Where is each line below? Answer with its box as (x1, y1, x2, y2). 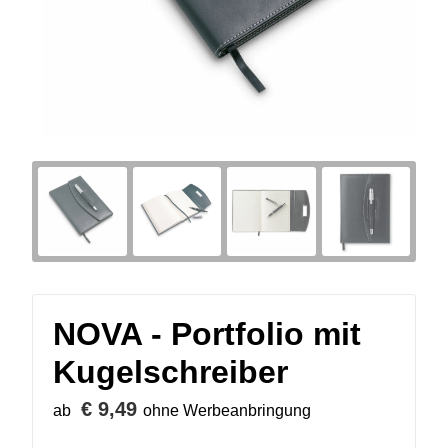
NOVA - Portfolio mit (53, 315, 361, 352)
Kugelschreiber (53, 353, 288, 390)
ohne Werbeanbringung (143, 401, 311, 419)
